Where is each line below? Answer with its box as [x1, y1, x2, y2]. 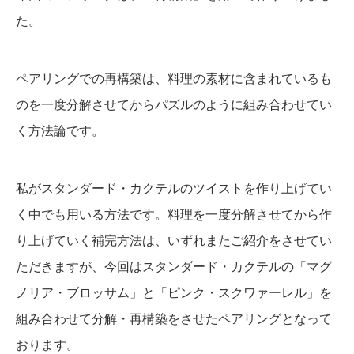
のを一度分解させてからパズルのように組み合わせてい [16, 96, 332, 112]
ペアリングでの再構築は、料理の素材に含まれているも [16, 70, 332, 86]
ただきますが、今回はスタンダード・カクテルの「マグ [16, 258, 332, 274]
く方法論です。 [16, 122, 104, 138]
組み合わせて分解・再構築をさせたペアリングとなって [16, 310, 332, 326]
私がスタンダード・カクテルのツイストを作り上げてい [16, 179, 332, 196]
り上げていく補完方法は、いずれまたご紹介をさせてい [16, 232, 332, 248]
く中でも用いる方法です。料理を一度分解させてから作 [16, 205, 332, 222]
